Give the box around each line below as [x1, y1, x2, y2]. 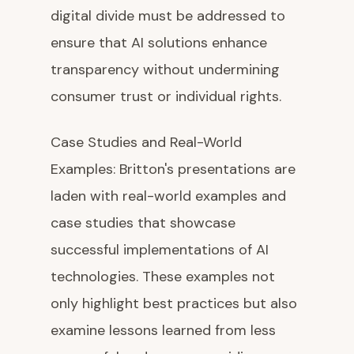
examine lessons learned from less [51, 321, 276, 341]
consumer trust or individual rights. [51, 87, 281, 107]
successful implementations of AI [51, 240, 269, 260]
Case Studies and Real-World [51, 133, 242, 153]
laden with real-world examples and [51, 186, 286, 206]
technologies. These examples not [51, 267, 275, 287]
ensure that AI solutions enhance [51, 33, 267, 53]
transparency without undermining [51, 60, 280, 80]
